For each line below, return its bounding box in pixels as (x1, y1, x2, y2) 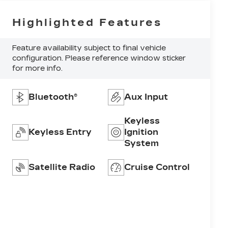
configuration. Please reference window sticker (12, 54, 186, 63)
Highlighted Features (12, 16, 162, 29)
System (124, 138, 159, 149)
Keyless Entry (28, 127, 92, 137)
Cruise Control (124, 162, 190, 173)
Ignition (124, 127, 159, 137)
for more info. (12, 64, 63, 73)
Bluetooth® (28, 92, 78, 102)
